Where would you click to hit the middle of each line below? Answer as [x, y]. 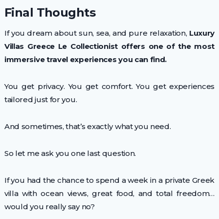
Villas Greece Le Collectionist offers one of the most [109, 46]
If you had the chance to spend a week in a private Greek [109, 180]
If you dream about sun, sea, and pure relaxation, [97, 33]
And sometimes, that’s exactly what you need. [88, 126]
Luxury [202, 33]
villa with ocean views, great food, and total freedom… [109, 193]
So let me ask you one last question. [70, 153]
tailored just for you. [41, 99]
